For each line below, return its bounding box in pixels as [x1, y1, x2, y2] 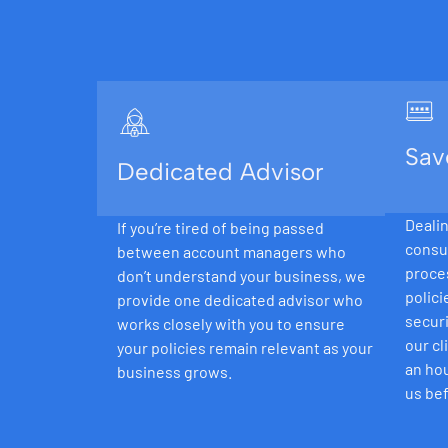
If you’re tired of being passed [117, 218, 324, 238]
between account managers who [117, 242, 346, 262]
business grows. [117, 362, 232, 382]
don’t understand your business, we [117, 266, 366, 286]
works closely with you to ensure [117, 314, 345, 334]
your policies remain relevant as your [117, 338, 373, 358]
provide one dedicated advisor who [117, 290, 363, 310]
